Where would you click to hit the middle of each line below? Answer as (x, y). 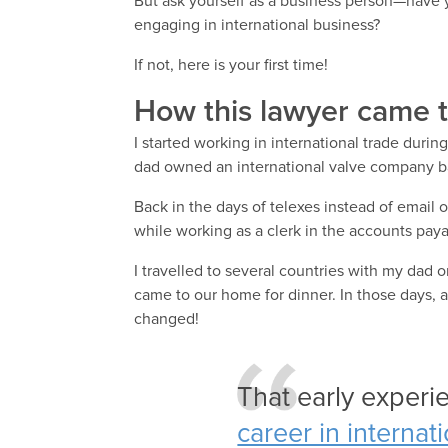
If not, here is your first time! (231, 65)
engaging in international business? (257, 25)
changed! (167, 319)
